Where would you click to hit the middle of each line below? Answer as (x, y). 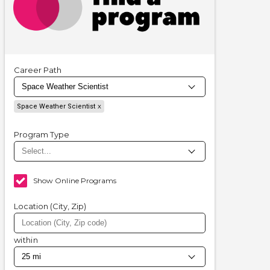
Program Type (42, 135)
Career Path (38, 70)
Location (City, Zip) (50, 206)
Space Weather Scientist (56, 107)
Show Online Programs (75, 181)
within (26, 240)
